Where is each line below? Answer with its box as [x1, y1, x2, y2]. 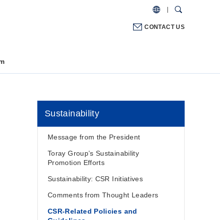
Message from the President [48, 133, 140, 141]
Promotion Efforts [48, 159, 105, 166]
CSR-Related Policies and [48, 207, 137, 215]
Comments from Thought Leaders [48, 191, 159, 199]
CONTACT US [144, 24, 185, 30]
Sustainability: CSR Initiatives [48, 175, 143, 183]
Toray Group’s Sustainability [48, 149, 139, 157]
